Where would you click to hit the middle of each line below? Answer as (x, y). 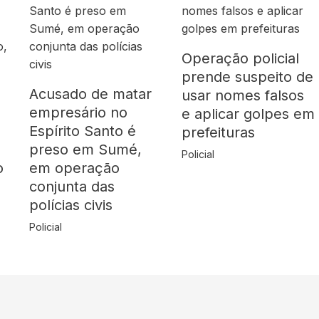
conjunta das (72, 187)
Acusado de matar (90, 94)
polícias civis (70, 205)
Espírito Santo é (82, 131)
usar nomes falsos (243, 96)
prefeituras (219, 133)
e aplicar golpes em (249, 114)
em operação (74, 168)
